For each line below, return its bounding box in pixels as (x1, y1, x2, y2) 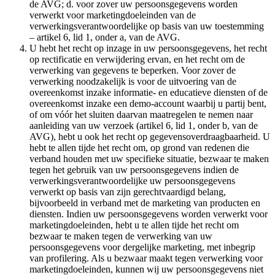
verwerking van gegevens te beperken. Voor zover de (29, 64, 236, 76)
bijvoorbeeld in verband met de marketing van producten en (29, 197, 260, 208)
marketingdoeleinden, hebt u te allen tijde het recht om (29, 219, 239, 230)
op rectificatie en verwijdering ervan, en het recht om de (29, 53, 245, 64)
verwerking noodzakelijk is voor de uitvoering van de (29, 76, 236, 87)
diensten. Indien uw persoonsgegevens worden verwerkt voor (29, 208, 268, 219)
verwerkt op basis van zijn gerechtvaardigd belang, (29, 186, 226, 197)
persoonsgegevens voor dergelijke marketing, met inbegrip (29, 241, 255, 252)
